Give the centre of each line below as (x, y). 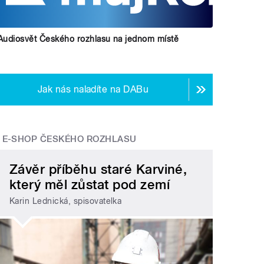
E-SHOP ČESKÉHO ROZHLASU (69, 139)
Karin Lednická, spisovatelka (66, 201)
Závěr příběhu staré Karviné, (98, 169)
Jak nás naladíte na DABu (93, 90)
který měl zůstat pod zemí (90, 184)
